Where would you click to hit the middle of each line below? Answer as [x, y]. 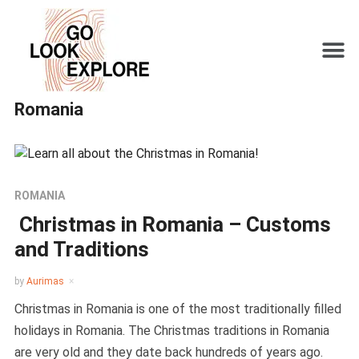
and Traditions [81, 249]
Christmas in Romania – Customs [172, 224]
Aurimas [45, 281]
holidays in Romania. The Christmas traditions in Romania [171, 330]
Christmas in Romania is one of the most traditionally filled [177, 309]
